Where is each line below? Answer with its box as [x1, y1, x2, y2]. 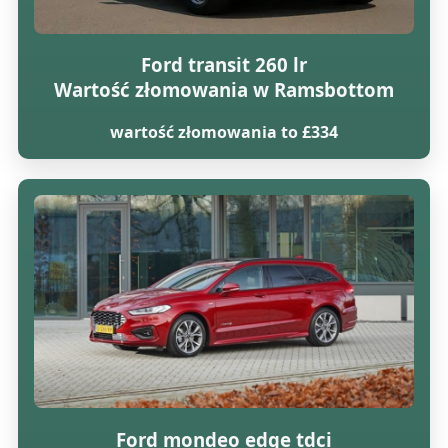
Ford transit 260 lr [140, 52, 307, 78]
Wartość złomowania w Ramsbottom [53, 77, 394, 103]
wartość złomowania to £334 [109, 121, 338, 144]
